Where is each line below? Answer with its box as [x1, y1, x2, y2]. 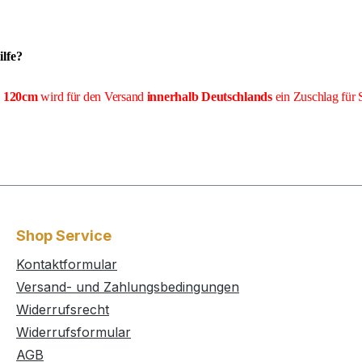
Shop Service [16, 227, 112, 245]
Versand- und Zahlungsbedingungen [16, 279, 239, 296]
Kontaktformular [16, 256, 117, 273]
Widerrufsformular [16, 324, 131, 341]
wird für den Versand [37, 90, 145, 104]
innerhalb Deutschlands [144, 90, 272, 104]
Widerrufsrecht [16, 301, 109, 318]
